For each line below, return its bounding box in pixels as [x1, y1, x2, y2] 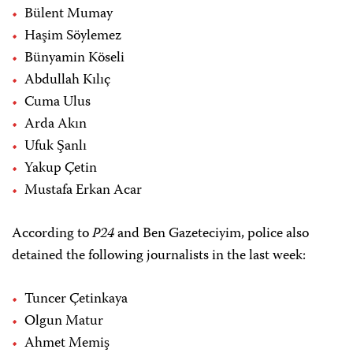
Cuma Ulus [24, 91, 91, 115]
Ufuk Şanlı [24, 135, 87, 159]
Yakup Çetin [24, 157, 97, 181]
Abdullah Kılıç [24, 69, 110, 93]
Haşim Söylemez [24, 24, 121, 49]
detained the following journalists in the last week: [12, 244, 306, 269]
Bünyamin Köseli [24, 46, 124, 71]
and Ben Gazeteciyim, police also [114, 222, 309, 247]
